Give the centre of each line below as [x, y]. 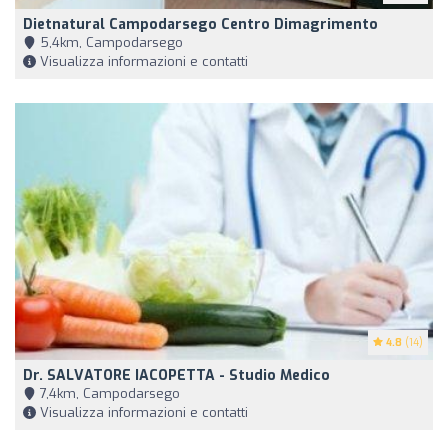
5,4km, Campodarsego [109, 43]
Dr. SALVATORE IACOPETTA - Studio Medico [176, 375]
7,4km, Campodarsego [108, 393]
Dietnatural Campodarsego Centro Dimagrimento [200, 25]
